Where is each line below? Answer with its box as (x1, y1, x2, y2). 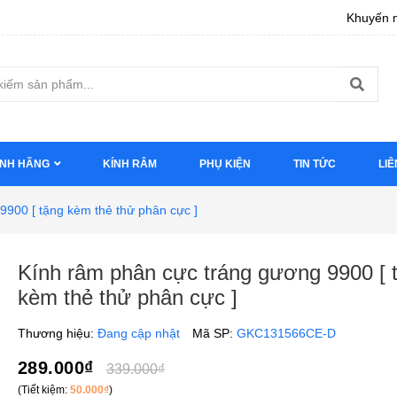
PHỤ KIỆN (199, 158, 251, 170)
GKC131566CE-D (236, 326, 336, 340)
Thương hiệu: (17, 326, 97, 340)
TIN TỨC (293, 158, 336, 170)
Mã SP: (191, 326, 237, 340)
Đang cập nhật (97, 326, 180, 340)
